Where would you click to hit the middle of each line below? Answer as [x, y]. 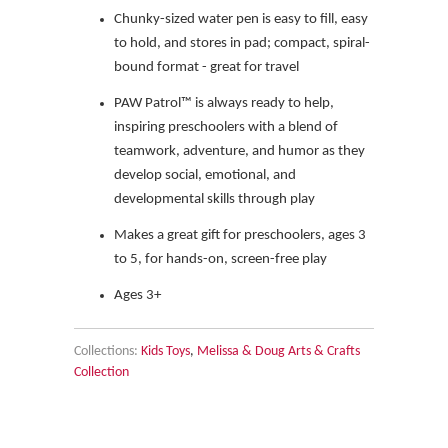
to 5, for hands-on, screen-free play [220, 259]
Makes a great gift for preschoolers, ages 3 [240, 235]
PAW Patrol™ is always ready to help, [224, 103]
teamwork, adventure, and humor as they [239, 151]
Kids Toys [165, 351]
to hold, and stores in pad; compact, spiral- [242, 43]
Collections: [106, 351]
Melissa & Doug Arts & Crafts [278, 351]
